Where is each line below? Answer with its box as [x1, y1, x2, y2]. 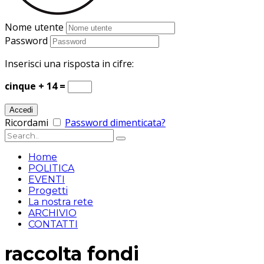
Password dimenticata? [65, 116, 166, 129]
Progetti [28, 185, 68, 196]
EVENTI [28, 174, 65, 185]
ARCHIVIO [28, 207, 77, 219]
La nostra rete [28, 196, 93, 207]
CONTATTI [28, 219, 78, 230]
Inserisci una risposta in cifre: [5, 57, 134, 70]
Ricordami [5, 116, 48, 129]
